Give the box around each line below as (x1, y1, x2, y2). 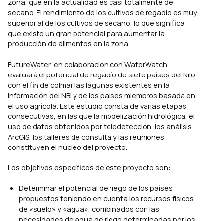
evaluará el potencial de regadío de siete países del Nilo (8, 69, 195, 79)
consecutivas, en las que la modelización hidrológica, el (8, 110, 195, 121)
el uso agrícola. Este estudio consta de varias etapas (8, 100, 186, 110)
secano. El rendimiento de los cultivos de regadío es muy (8, 7, 197, 17)
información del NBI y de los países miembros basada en (8, 90, 195, 100)
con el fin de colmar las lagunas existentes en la (8, 79, 170, 90)
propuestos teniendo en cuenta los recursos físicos (18, 193, 194, 204)
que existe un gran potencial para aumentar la (8, 28, 165, 38)
